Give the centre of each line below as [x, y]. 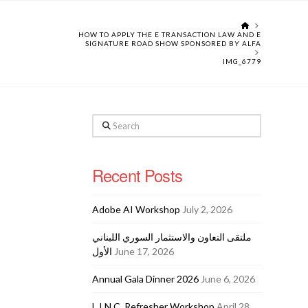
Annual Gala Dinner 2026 [145, 278]
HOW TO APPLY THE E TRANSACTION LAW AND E [169, 34]
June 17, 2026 [144, 251]
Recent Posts [137, 175]
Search [106, 122]
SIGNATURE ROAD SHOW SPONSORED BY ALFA [173, 43]
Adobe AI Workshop [136, 209]
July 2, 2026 [207, 209]
